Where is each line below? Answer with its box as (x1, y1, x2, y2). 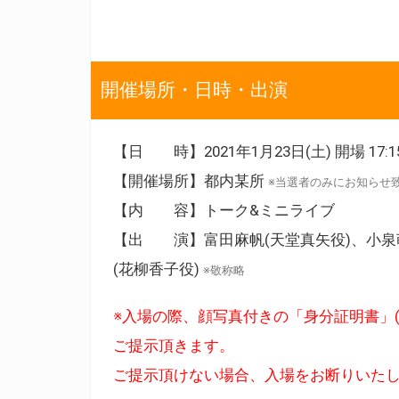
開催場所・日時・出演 (100, 78, 288, 101)
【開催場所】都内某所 (113, 171, 268, 190)
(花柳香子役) (113, 259, 203, 278)
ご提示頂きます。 (113, 336, 234, 354)
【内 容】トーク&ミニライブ (113, 200, 335, 219)
